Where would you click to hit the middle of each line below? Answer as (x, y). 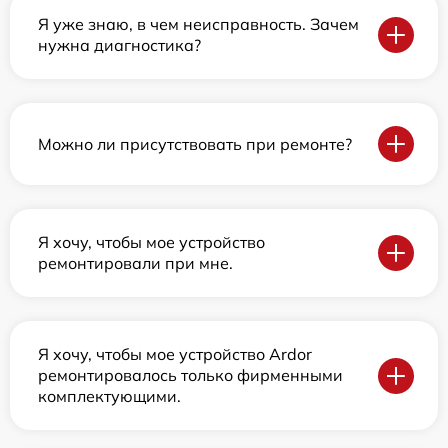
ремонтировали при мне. (135, 263)
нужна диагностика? (119, 45)
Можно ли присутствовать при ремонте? (195, 143)
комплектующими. (109, 396)
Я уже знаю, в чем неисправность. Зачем (198, 24)
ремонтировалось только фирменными (190, 375)
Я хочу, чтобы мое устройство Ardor (175, 354)
